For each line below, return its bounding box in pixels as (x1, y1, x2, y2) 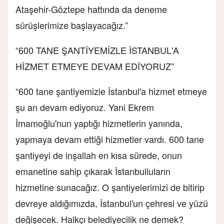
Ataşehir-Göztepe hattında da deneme (15, 2, 167, 15)
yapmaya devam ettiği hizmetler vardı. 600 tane (15, 132, 204, 145)
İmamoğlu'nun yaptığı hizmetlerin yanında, (15, 116, 182, 129)
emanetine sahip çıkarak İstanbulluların (15, 164, 170, 177)
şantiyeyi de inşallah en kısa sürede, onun (15, 148, 182, 161)
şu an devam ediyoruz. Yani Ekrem (15, 100, 154, 113)
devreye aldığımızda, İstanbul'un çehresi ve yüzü (15, 196, 208, 209)
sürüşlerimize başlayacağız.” (15, 18, 128, 31)
